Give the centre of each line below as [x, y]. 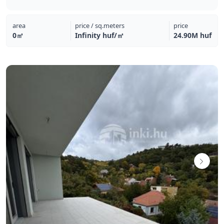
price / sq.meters [99, 25]
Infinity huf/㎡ [99, 35]
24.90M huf [192, 35]
